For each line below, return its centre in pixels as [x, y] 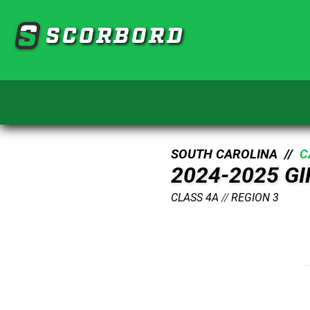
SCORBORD [115, 34]
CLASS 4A [195, 197]
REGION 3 [255, 197]
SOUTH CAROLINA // [235, 154]
